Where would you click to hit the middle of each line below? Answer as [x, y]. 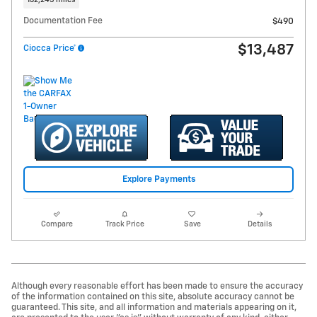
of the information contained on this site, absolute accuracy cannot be [153, 296]
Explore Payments [158, 179]
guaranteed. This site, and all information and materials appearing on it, [154, 307]
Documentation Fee [63, 21]
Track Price [125, 224]
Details [260, 224]
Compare [57, 224]
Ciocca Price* [50, 49]
